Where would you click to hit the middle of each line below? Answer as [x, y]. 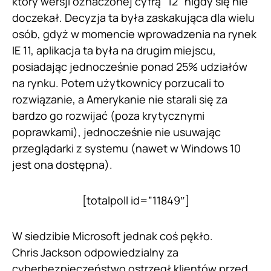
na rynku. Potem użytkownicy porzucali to [118, 83]
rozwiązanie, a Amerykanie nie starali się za [120, 99]
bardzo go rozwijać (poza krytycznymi [108, 116]
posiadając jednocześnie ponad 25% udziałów [130, 67]
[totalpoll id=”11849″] [135, 200]
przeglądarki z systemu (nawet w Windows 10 [126, 148]
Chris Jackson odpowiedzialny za [95, 252]
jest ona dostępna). [62, 165]
